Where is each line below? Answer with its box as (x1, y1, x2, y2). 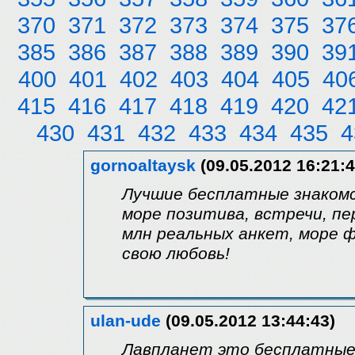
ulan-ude (90, 311, 161, 330)
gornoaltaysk (90, 155, 196, 175)
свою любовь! (122, 243, 230, 263)
